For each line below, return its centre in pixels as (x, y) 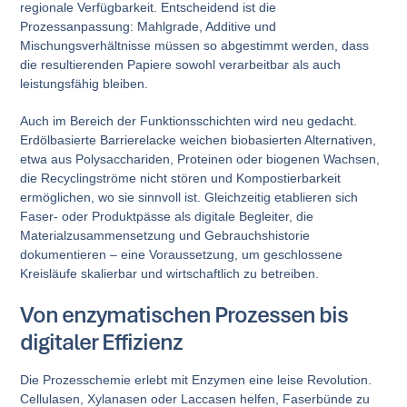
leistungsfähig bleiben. (84, 83)
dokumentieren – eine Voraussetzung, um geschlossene (182, 254)
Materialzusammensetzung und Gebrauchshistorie (165, 235)
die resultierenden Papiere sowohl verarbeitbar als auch (181, 64)
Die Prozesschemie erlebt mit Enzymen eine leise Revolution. (196, 379)
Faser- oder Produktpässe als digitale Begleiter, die (167, 216)
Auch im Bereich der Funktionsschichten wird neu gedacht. (189, 120)
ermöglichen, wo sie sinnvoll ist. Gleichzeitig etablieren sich (189, 197)
